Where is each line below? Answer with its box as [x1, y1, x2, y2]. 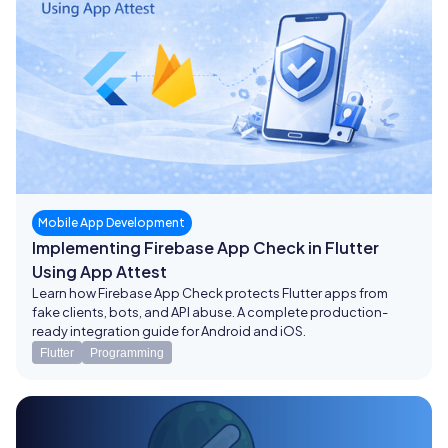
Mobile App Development [38, 215, 186, 231]
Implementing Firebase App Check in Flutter [32, 237, 379, 259]
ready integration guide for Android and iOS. [32, 323, 306, 340]
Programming [90, 345, 164, 360]
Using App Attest [32, 261, 167, 283]
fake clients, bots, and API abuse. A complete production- [32, 304, 388, 321]
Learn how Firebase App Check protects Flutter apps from [32, 285, 388, 302]
